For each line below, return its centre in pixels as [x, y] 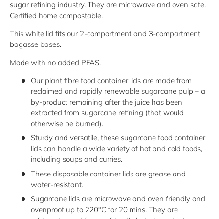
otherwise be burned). [67, 123]
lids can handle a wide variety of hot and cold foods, [116, 149]
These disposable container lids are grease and [108, 174]
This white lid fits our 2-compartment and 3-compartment [105, 33]
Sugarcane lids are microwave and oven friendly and [118, 199]
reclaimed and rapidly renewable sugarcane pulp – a [118, 91]
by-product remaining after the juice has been [106, 102]
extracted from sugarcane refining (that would [107, 112]
